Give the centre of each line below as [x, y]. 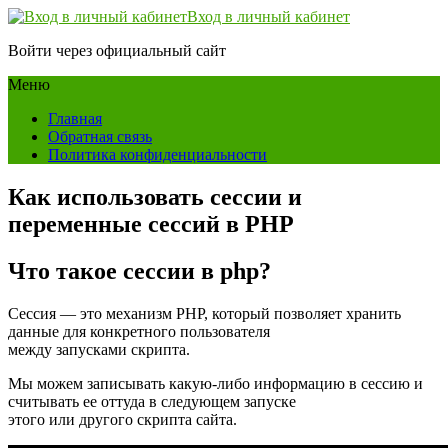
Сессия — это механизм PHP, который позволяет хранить [204, 313]
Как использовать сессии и [155, 196]
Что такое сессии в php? [139, 270]
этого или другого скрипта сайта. [122, 419]
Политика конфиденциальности [157, 154]
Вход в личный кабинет [268, 16]
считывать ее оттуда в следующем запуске [152, 401]
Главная [75, 118]
